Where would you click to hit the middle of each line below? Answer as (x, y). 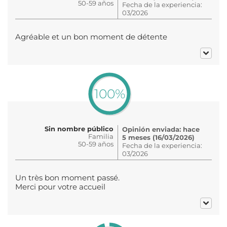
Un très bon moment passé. (67, 178)
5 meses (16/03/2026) (158, 137)
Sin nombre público (79, 128)
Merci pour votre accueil (60, 187)
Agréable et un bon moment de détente (91, 37)
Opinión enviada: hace (161, 129)
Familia (101, 136)
